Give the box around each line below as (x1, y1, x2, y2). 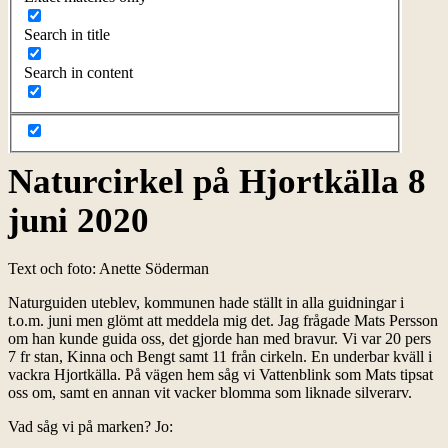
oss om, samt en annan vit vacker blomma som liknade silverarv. (8, 384, 412, 401)
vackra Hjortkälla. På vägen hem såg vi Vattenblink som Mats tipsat (8, 366, 433, 383)
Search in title (24, 25, 110, 43)
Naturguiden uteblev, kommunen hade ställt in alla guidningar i (8, 294, 404, 311)
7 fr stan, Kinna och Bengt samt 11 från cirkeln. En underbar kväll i (8, 348, 432, 365)
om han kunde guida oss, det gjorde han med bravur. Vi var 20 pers (8, 330, 431, 347)
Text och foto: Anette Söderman (8, 260, 209, 277)
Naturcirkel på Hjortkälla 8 (8, 162, 426, 201)
